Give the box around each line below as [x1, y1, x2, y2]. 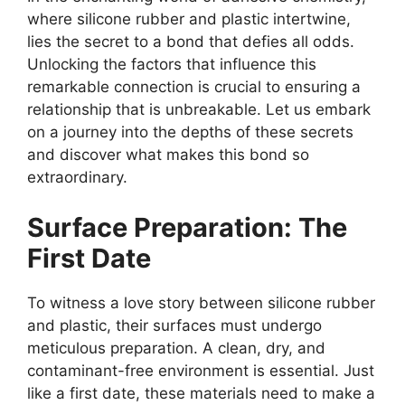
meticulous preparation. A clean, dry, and [27, 338, 325, 357]
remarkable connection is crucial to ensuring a [27, 78, 361, 97]
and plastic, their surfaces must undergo [27, 316, 322, 334]
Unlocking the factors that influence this [27, 55, 316, 74]
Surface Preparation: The [27, 211, 347, 243]
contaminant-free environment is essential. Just [27, 361, 374, 380]
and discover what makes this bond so [27, 146, 309, 165]
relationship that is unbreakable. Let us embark [27, 100, 371, 119]
